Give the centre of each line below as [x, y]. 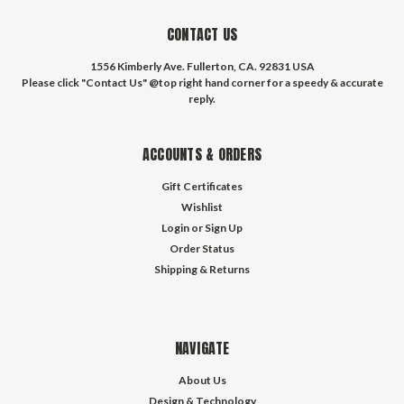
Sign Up [224, 227]
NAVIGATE [202, 348]
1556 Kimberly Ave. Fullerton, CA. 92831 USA [202, 66]
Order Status [202, 248]
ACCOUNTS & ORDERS [202, 154]
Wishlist [202, 207]
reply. [202, 98]
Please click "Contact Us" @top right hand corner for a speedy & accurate [202, 82]
